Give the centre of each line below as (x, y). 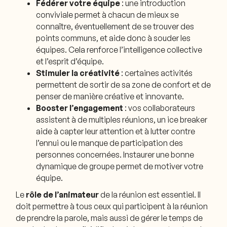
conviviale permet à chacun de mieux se (108, 14)
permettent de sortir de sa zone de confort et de (124, 84)
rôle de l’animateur (63, 194)
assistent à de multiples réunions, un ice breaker (122, 119)
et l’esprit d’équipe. (70, 61)
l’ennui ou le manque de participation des (110, 143)
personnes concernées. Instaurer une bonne (115, 154)
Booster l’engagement (81, 108)
